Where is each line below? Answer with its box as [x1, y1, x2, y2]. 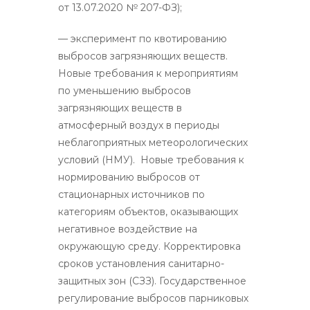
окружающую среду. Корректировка [58, 239, 241, 253]
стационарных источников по [58, 188, 205, 201]
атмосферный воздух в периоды [58, 118, 219, 131]
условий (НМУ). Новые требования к [58, 153, 244, 166]
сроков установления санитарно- [58, 257, 224, 270]
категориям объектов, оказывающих [58, 205, 238, 218]
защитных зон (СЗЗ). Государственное [58, 274, 246, 287]
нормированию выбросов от [58, 170, 200, 183]
